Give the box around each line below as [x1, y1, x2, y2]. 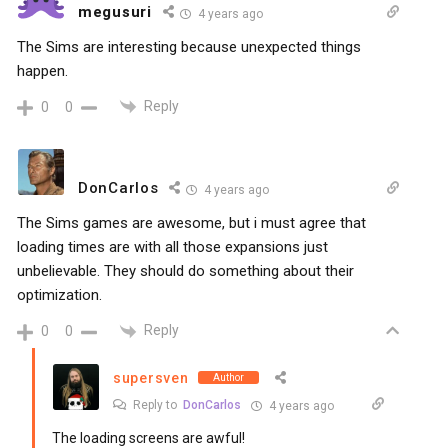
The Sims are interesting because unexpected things [17, 37, 361, 56]
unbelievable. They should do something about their [17, 262, 354, 281]
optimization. [17, 286, 102, 305]
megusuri [78, 2, 152, 21]
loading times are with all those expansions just [17, 238, 328, 257]
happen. [17, 61, 68, 80]
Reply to [130, 397, 183, 412]
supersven [113, 369, 189, 386]
